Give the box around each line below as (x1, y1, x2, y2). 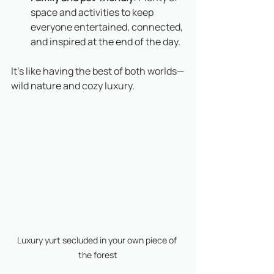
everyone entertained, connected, (31, 20, 185, 34)
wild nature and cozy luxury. (11, 79, 136, 92)
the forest (78, 249, 117, 261)
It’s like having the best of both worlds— (11, 64, 184, 78)
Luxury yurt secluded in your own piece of (17, 234, 179, 246)
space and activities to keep (31, 6, 155, 19)
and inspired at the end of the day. (31, 35, 180, 48)
